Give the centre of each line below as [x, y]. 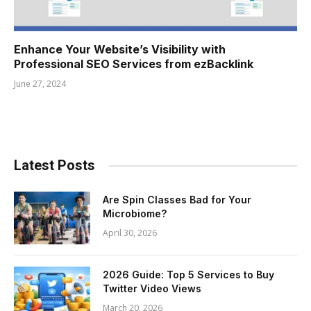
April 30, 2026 [130, 233]
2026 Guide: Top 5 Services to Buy [188, 275]
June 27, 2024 [40, 84]
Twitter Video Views [152, 289]
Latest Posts [54, 166]
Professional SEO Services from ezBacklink [134, 64]
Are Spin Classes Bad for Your [177, 200]
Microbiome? [135, 214]
